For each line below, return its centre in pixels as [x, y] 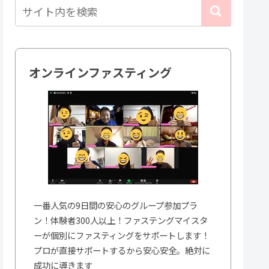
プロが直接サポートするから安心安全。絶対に [122, 250]
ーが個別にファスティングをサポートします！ [121, 235]
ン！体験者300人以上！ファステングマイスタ [120, 220]
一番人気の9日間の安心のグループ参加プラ [115, 205]
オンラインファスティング [100, 72]
